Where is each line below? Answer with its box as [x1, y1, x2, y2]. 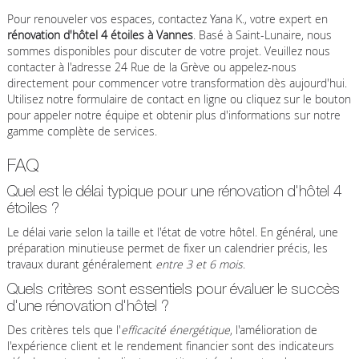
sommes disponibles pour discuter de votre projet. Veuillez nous [6, 42, 330, 58]
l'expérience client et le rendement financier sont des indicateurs [6, 337, 334, 353]
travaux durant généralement [6, 256, 155, 272]
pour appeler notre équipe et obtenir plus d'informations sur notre [6, 107, 341, 123]
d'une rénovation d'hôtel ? [6, 296, 169, 314]
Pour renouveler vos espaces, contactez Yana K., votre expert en [6, 10, 328, 26]
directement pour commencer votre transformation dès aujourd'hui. [6, 75, 347, 91]
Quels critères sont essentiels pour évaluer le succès [6, 279, 340, 297]
